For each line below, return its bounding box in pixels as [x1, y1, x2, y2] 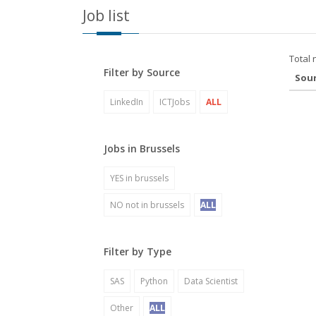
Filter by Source [104, 66, 180, 79]
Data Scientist [184, 275, 238, 287]
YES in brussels [110, 172, 169, 184]
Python [140, 275, 168, 287]
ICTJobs [159, 96, 190, 108]
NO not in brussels [110, 199, 184, 211]
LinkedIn [110, 96, 143, 108]
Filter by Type [104, 245, 171, 258]
